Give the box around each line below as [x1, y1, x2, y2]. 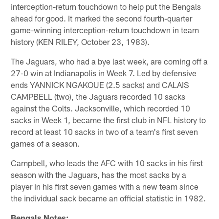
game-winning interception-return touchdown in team [11, 24, 199, 35]
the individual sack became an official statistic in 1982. [11, 193, 206, 203]
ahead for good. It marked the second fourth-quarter [11, 13, 193, 23]
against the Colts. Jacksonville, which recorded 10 [11, 103, 191, 113]
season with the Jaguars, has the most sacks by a [11, 169, 187, 179]
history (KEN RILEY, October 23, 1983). [11, 36, 150, 46]
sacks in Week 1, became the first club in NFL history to [11, 114, 206, 125]
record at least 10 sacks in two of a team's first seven [11, 126, 198, 136]
